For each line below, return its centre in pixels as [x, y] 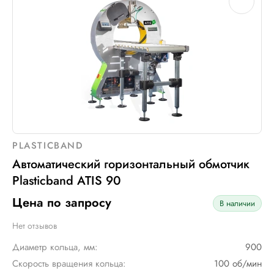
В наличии [237, 203]
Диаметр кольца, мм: [55, 247]
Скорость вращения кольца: [69, 264]
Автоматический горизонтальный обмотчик [131, 164]
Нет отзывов [35, 225]
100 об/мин [238, 264]
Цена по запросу [62, 203]
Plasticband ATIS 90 [67, 181]
